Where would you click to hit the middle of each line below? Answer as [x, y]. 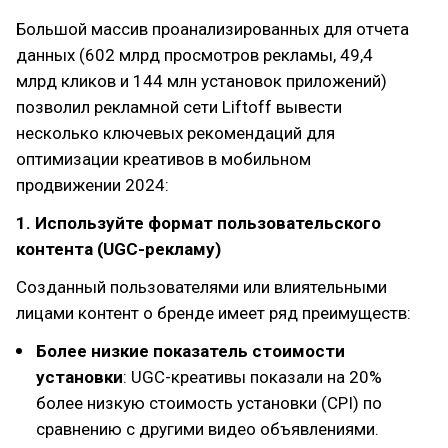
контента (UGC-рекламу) [118, 249]
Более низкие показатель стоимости [190, 351]
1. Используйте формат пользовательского [198, 223]
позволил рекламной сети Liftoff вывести [179, 107]
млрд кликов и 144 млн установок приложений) [201, 81]
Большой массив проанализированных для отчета [212, 29]
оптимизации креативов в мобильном [163, 159]
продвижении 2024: [92, 185]
